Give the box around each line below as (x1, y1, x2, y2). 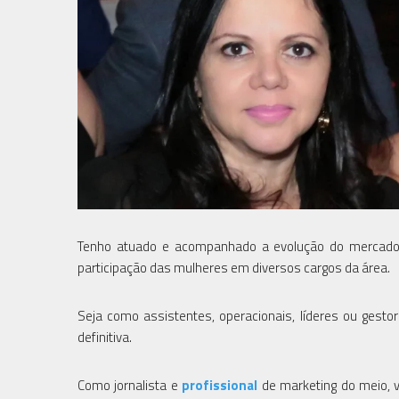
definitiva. (77, 326, 132, 347)
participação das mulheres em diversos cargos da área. (77, 256, 390, 278)
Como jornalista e (77, 374, 183, 395)
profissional (182, 374, 258, 395)
